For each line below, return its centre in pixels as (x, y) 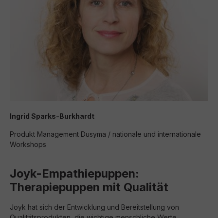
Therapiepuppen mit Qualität (89, 187)
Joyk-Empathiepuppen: (74, 173)
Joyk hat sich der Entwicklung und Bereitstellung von (94, 207)
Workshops (28, 144)
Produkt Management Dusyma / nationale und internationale (105, 134)
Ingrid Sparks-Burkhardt (52, 116)
